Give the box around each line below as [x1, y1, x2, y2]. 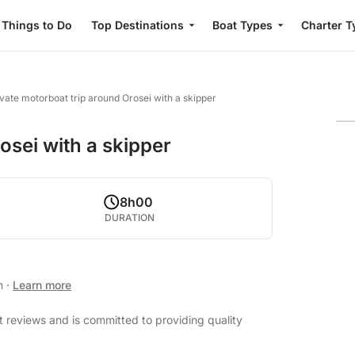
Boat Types [212, 18, 273, 32]
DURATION [105, 212, 155, 223]
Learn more [13, 278, 71, 292]
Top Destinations [90, 18, 184, 32]
